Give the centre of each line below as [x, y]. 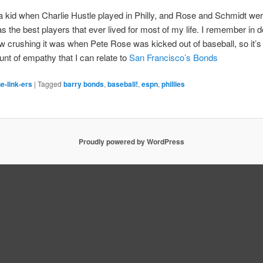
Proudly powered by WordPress [131, 142]
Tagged [50, 83]
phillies [173, 84]
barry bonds [84, 84]
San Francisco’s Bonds [174, 57]
